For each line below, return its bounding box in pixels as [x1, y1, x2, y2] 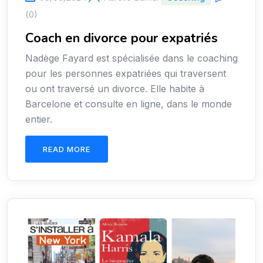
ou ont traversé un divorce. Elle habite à [25, 83, 204, 95]
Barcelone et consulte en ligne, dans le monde [25, 98, 232, 110]
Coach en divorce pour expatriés [25, 29, 221, 47]
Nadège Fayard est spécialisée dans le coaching [25, 52, 238, 64]
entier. [25, 113, 52, 125]
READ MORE [43, 144, 90, 154]
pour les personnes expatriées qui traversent [25, 68, 226, 79]
